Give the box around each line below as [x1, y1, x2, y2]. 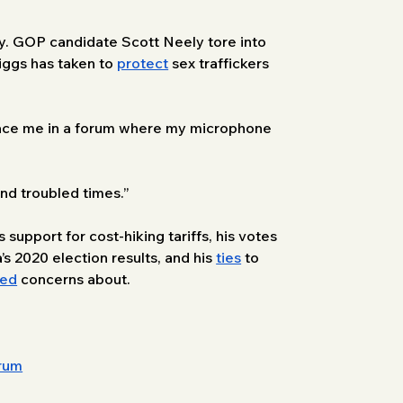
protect [117, 53, 169, 72]
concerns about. [17, 269, 135, 288]
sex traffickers [168, 53, 273, 72]
